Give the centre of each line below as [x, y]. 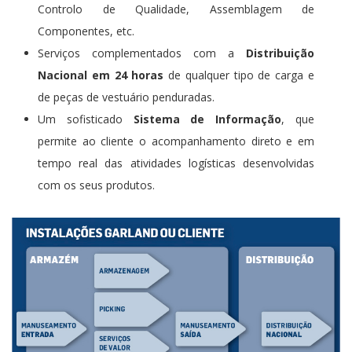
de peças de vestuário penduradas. [126, 97]
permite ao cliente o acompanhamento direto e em [176, 141]
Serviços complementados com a [142, 53]
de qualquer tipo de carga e [239, 75]
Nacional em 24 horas [101, 75]
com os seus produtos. [96, 185]
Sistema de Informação [207, 119]
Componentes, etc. [86, 31]
